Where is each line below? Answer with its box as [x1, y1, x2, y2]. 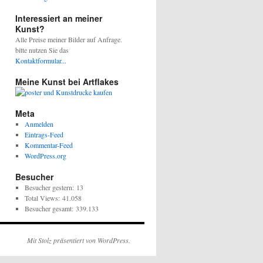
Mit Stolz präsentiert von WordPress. [27, 235, 130, 245]
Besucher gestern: [24, 182, 76, 192]
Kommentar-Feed [24, 140, 73, 150]
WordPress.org [24, 150, 66, 160]
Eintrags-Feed [24, 129, 63, 139]
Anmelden [24, 119, 53, 129]
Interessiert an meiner [15, 12, 102, 24]
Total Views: [24, 193, 62, 203]
